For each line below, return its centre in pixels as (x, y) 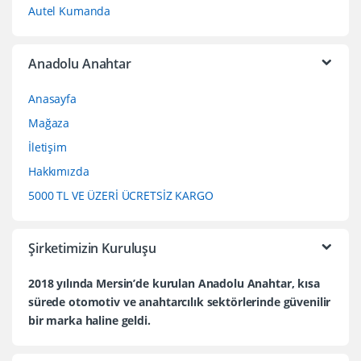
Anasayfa (52, 99)
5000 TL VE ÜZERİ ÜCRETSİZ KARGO (121, 196)
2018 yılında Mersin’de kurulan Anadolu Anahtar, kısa (174, 284)
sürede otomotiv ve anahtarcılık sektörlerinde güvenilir (180, 302)
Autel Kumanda (70, 11)
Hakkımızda (59, 172)
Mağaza (49, 123)
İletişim (48, 147)
